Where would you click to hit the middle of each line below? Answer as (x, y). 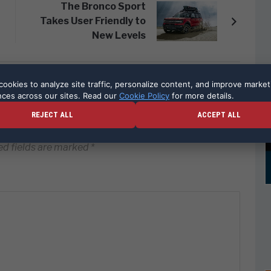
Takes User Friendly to (93, 21)
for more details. (202, 96)
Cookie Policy (144, 96)
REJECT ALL (52, 115)
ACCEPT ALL (219, 115)
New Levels (119, 35)
